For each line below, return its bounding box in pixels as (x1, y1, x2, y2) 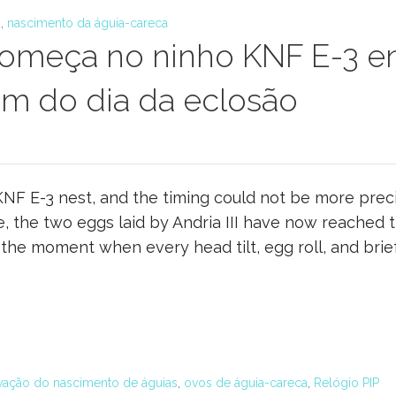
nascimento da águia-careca (7, 16, 168, 30)
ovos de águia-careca (184, 376, 308, 390)
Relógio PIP (314, 376, 379, 390)
